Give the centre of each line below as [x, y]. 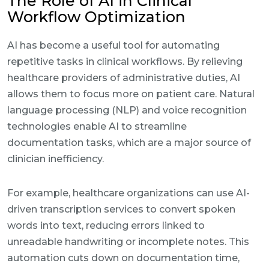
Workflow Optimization [96, 17]
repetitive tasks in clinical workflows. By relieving [125, 62]
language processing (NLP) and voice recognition [127, 110]
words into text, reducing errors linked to [106, 225]
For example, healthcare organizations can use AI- [128, 193]
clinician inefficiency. [56, 159]
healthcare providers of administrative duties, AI [124, 78]
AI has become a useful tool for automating [113, 45]
